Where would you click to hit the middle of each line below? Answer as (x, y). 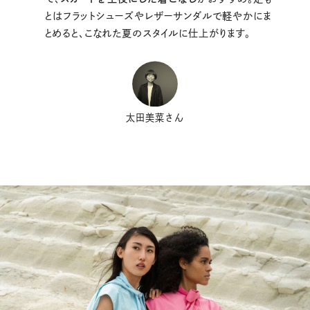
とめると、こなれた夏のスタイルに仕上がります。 (148, 34)
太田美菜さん (155, 117)
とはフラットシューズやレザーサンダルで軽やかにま (158, 16)
